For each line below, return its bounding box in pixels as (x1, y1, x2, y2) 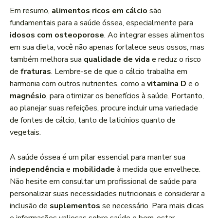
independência (10, 164, 64, 175)
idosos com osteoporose (10, 30, 104, 41)
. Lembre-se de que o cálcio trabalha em (51, 66, 187, 77)
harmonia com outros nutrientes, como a (10, 78, 147, 90)
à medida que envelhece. (115, 164, 200, 175)
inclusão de (10, 200, 50, 212)
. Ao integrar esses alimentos (104, 30, 204, 41)
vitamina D (147, 78, 186, 90)
